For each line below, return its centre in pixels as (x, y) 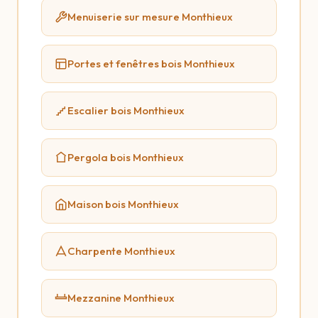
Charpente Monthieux (121, 251)
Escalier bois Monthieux (126, 110)
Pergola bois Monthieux (126, 157)
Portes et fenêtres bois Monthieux (151, 64)
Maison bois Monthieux (123, 204)
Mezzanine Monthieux (121, 298)
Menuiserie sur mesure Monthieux (150, 17)
